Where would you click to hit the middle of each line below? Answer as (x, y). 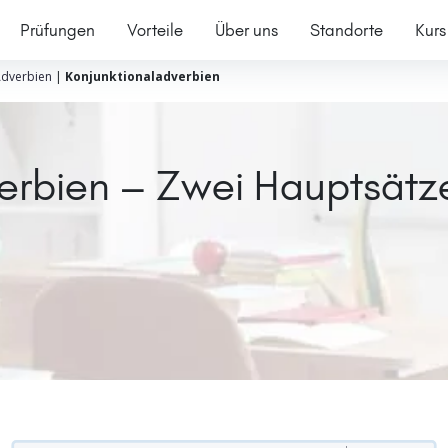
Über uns (246, 29)
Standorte (346, 29)
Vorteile (154, 29)
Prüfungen (57, 29)
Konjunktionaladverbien (142, 76)
